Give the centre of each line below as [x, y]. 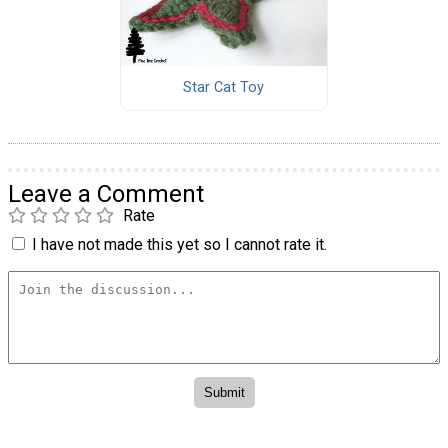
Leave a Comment [106, 193]
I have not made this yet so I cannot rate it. [179, 244]
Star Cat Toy [224, 88]
